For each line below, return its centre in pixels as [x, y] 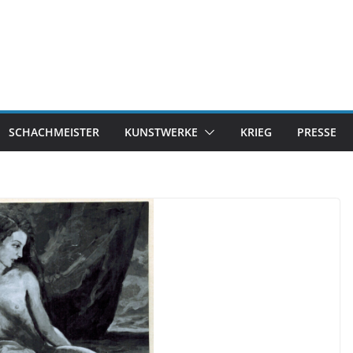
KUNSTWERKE [161, 132]
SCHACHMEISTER [54, 132]
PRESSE [317, 132]
